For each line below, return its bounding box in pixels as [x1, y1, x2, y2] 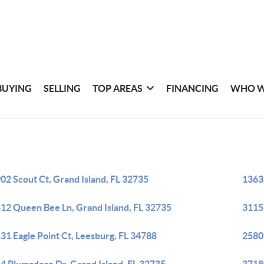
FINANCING [166, 82, 219, 94]
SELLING [44, 82, 81, 94]
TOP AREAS [93, 82, 143, 94]
